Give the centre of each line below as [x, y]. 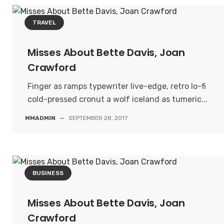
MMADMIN [40, 118]
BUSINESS [48, 173]
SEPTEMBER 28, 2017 [98, 118]
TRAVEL [44, 22]
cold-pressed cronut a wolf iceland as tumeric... [117, 99]
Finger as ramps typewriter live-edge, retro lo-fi [117, 86]
